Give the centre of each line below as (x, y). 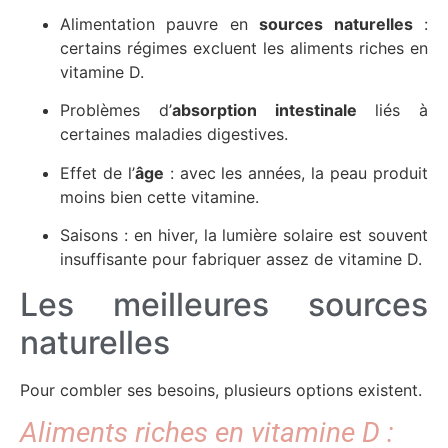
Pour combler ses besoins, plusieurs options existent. (221, 389)
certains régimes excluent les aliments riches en (244, 48)
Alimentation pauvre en (160, 24)
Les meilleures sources (224, 304)
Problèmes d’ (116, 110)
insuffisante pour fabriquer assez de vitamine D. (241, 259)
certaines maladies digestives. (174, 134)
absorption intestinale (264, 110)
